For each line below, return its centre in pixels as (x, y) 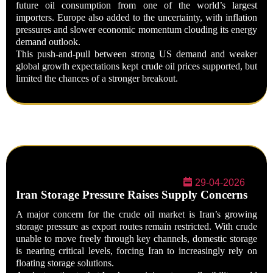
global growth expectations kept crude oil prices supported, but (136, 66)
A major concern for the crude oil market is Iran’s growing (136, 214)
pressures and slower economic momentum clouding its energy (136, 30)
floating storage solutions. (65, 263)
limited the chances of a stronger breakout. (97, 78)
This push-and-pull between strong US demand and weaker (136, 54)
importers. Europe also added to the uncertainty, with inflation (136, 17)
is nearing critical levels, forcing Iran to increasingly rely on (136, 251)
